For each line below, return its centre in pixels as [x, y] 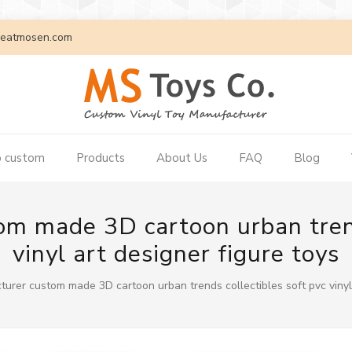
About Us [182, 158]
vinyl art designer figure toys [176, 254]
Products [101, 158]
